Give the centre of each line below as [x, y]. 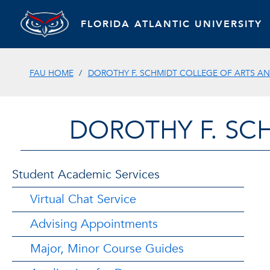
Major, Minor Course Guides [107, 249]
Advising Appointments [94, 224]
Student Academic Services [86, 174]
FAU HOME [51, 73]
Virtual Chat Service [83, 199]
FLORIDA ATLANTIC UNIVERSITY [171, 24]
